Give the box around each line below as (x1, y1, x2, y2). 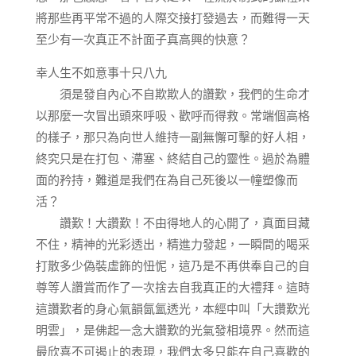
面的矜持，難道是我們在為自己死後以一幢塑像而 (35, 172, 298, 188)
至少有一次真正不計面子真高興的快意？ (35, 31, 250, 47)
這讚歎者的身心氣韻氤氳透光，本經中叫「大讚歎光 (35, 300, 310, 316)
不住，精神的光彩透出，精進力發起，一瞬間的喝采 (35, 236, 310, 252)
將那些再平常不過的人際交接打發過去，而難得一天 (35, 10, 310, 25)
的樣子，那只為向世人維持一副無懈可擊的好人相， (35, 129, 310, 145)
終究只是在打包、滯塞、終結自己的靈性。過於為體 (35, 150, 310, 166)
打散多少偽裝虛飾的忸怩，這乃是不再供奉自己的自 (35, 257, 310, 273)
